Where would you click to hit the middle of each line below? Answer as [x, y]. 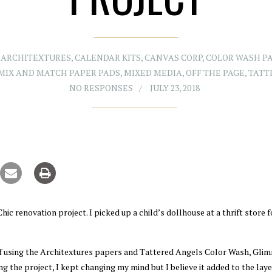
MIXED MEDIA [153, 73]
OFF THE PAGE [215, 73]
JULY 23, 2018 [175, 88]
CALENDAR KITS [107, 57]
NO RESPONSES [101, 88]
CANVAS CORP [173, 57]
